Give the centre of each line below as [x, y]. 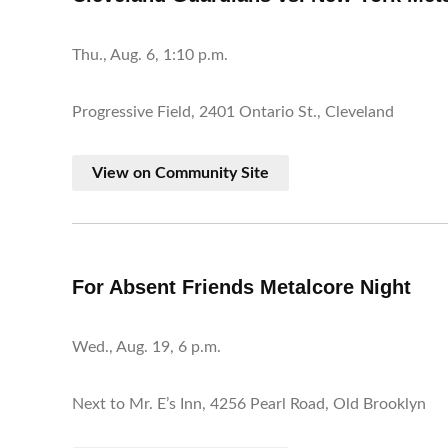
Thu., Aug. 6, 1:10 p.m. [150, 55]
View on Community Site [180, 172]
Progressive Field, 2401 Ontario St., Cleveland [233, 112]
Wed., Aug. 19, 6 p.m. [146, 347]
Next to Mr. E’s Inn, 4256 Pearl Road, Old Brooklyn [249, 404]
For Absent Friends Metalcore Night [241, 287]
